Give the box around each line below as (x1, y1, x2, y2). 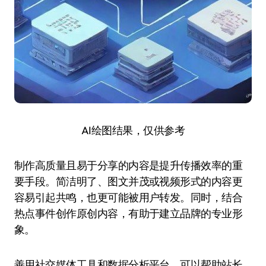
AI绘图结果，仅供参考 (81, 123, 185, 137)
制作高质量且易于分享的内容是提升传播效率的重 (14, 159, 243, 172)
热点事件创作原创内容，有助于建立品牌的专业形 (14, 207, 243, 220)
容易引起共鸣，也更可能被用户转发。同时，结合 (14, 191, 243, 204)
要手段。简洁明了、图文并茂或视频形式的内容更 (14, 175, 243, 188)
